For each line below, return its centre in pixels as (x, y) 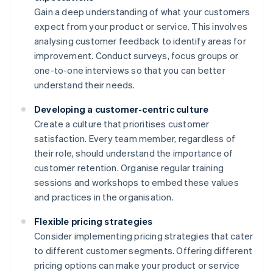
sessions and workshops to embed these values (136, 183)
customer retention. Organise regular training (129, 168)
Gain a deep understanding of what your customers (142, 12)
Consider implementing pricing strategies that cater (144, 236)
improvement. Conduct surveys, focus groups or (136, 56)
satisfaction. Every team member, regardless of (135, 139)
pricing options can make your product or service (137, 265)
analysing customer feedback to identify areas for (140, 41)
